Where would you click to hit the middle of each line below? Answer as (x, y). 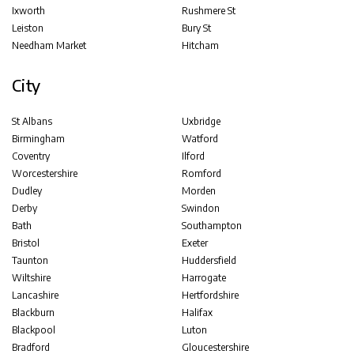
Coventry (31, 156)
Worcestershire (45, 173)
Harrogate (204, 278)
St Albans (32, 121)
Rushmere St (209, 11)
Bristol (26, 243)
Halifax (198, 313)
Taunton (30, 260)
